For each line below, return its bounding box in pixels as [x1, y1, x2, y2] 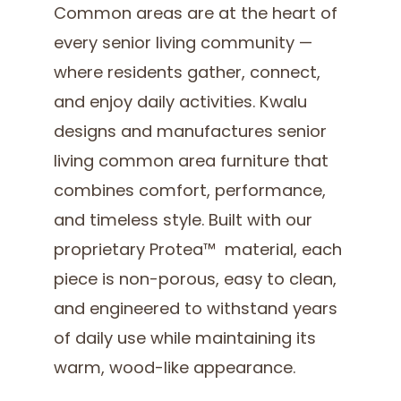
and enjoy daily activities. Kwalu [54, 95, 308, 113]
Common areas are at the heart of [54, 6, 338, 24]
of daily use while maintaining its [54, 331, 317, 349]
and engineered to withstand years [54, 302, 338, 320]
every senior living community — [54, 36, 313, 54]
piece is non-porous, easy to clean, [54, 272, 337, 290]
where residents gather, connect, [54, 65, 321, 83]
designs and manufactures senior [54, 124, 328, 142]
